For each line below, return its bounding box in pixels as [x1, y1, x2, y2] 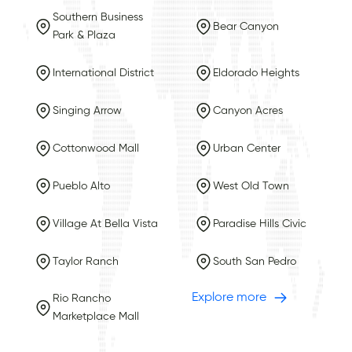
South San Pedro [212, 255, 296, 267]
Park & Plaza [52, 30, 115, 41]
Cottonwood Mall [52, 142, 139, 154]
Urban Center [212, 142, 280, 154]
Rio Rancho [52, 293, 111, 304]
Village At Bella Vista [52, 218, 158, 229]
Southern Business [52, 12, 143, 23]
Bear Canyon [212, 20, 279, 32]
